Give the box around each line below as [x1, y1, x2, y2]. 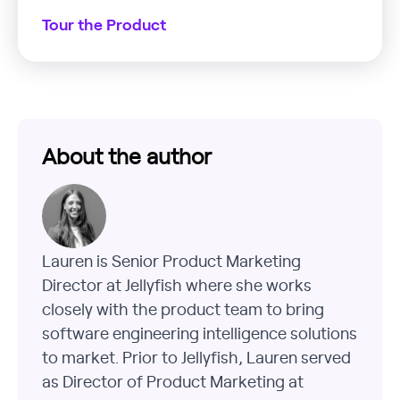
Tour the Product [42, 16, 166, 35]
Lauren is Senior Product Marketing [42, 249, 301, 272]
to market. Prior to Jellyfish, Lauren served [42, 346, 351, 369]
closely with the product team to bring [42, 297, 324, 321]
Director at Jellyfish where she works [42, 273, 312, 296]
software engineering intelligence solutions [42, 321, 357, 345]
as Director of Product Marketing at [42, 370, 304, 393]
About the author [42, 140, 212, 171]
